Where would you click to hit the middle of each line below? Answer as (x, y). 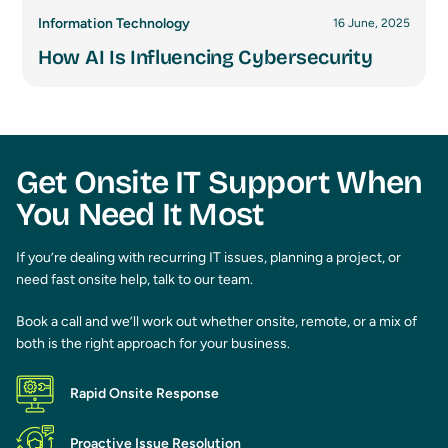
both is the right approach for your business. (153, 343)
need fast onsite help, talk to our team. (134, 279)
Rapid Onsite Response (144, 394)
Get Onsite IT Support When (219, 182)
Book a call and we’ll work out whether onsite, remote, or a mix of (216, 321)
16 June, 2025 (371, 23)
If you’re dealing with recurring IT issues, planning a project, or (208, 257)
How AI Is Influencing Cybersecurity (205, 56)
